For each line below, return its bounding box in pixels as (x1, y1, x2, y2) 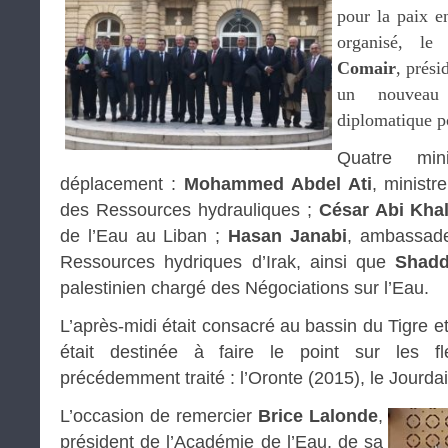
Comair (337, 57, 396, 78)
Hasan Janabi (228, 225, 347, 246)
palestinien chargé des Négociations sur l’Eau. (60, 277, 429, 298)
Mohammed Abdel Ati (183, 173, 372, 194)
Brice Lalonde (258, 405, 378, 426)
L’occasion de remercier (60, 405, 258, 426)
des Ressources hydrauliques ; (60, 199, 319, 220)
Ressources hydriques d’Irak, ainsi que (60, 251, 396, 272)
